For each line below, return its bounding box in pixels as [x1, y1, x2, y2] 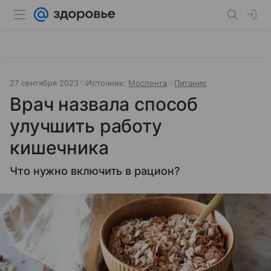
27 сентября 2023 [10, 78, 79, 88]
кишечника [10, 137, 109, 158]
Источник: [86, 78, 128, 88]
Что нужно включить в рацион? [10, 165, 180, 177]
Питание [174, 78, 207, 88]
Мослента [128, 78, 167, 88]
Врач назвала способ [10, 93, 198, 115]
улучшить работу [10, 115, 162, 137]
